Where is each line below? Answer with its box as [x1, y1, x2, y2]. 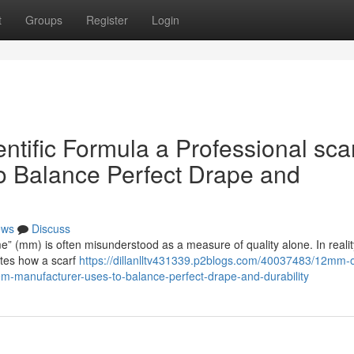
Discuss [32, 220, 70, 236]
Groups [25, 12, 62, 28]
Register [86, 12, 128, 28]
